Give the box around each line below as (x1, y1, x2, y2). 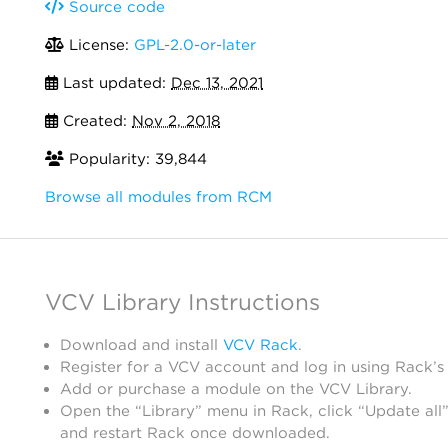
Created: (58, 112, 132, 130)
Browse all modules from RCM (45, 188, 272, 206)
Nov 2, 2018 (132, 112, 220, 130)
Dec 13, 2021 (171, 74, 263, 92)
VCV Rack (223, 336, 298, 354)
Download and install (60, 336, 223, 354)
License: (64, 36, 134, 54)
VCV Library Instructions (45, 288, 320, 315)
